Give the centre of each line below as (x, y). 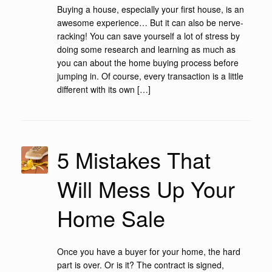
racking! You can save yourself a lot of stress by (148, 36)
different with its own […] (104, 89)
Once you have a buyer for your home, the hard (148, 251)
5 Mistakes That (134, 159)
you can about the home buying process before (148, 62)
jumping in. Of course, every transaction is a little (150, 76)
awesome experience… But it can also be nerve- (150, 22)
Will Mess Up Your (146, 188)
